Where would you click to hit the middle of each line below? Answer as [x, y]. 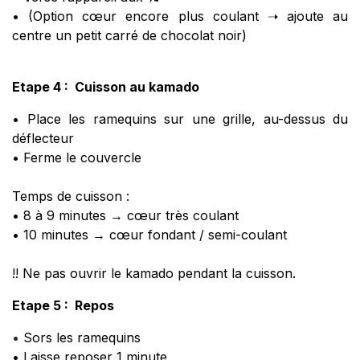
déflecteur [43, 139]
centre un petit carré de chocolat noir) [129, 36]
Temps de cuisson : [71, 196]
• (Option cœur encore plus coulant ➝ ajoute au [180, 16]
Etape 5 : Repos [63, 306]
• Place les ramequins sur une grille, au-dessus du [180, 119]
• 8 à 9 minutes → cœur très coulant [125, 216]
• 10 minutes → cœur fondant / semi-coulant [149, 235]
